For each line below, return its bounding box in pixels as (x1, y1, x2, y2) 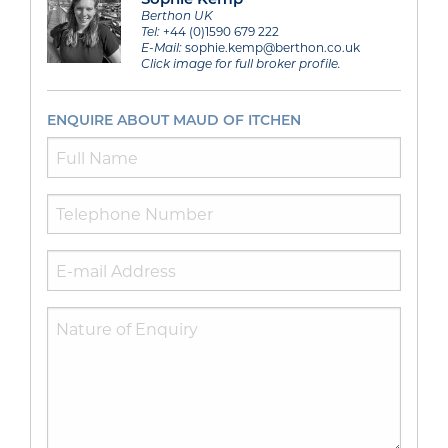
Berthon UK (140, 6, 213, 23)
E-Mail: (140, 38, 182, 55)
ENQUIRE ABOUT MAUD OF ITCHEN (47, 109, 301, 129)
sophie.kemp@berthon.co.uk (181, 38, 360, 55)
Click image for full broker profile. (140, 54, 341, 71)
